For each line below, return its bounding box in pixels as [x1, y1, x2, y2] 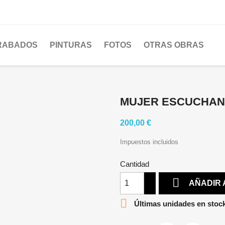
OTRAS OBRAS [144, 41, 204, 49]
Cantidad [120, 160, 149, 168]
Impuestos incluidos [120, 138, 178, 146]
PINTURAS [50, 41, 92, 49]
